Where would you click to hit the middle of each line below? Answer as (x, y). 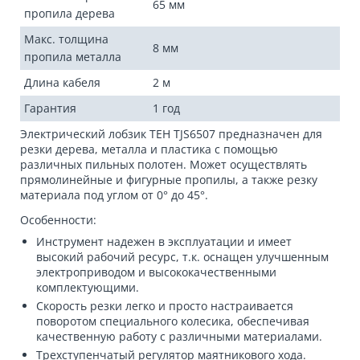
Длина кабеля (62, 82)
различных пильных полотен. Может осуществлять (164, 164)
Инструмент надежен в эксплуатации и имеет (164, 241)
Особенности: (58, 219)
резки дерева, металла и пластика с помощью (149, 149)
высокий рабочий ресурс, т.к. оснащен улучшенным (182, 256)
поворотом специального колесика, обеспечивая (173, 321)
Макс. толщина (66, 39)
